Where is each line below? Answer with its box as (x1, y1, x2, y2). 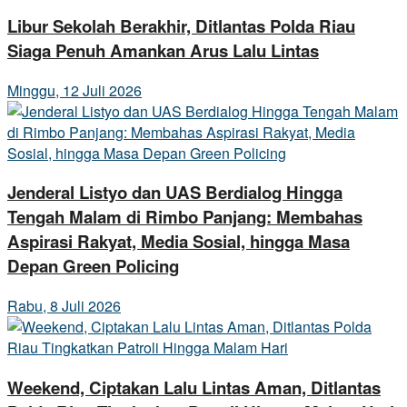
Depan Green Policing (7, 253, 179, 279)
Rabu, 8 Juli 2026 (7, 295, 121, 317)
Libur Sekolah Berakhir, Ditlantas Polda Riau (7, 13, 355, 38)
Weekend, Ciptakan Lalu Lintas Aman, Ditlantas (7, 374, 381, 400)
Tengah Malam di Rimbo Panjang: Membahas (7, 204, 362, 230)
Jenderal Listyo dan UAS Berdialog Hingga (7, 180, 342, 205)
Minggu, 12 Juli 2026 (7, 79, 142, 101)
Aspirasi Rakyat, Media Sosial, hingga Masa (7, 229, 350, 254)
